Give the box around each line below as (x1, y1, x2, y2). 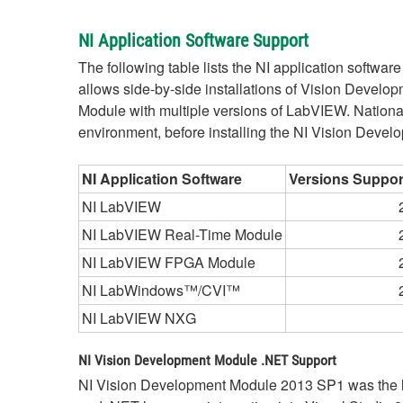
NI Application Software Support (78, 30, 309, 51)
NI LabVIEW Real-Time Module (82, 224, 282, 245)
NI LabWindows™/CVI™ (82, 280, 240, 300)
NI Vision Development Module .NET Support (78, 352, 336, 369)
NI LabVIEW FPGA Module (82, 252, 255, 273)
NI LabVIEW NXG (82, 308, 196, 328)
